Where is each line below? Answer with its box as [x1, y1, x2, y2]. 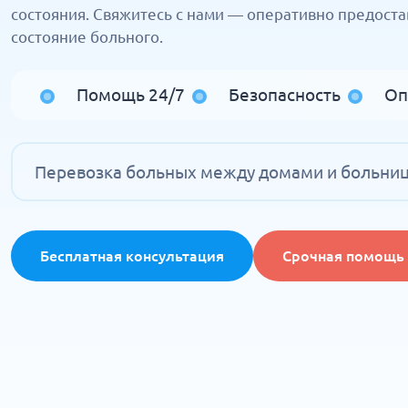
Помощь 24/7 [76, 85, 185, 105]
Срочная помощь [282, 248, 404, 264]
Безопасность [229, 85, 341, 105]
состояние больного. [11, 28, 163, 46]
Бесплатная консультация [40, 248, 224, 264]
